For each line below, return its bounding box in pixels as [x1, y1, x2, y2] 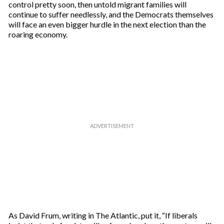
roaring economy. [8, 29, 67, 39]
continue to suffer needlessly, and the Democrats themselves [8, 9, 213, 19]
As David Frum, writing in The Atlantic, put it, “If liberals [8, 210, 197, 220]
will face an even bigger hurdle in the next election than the [8, 19, 206, 29]
